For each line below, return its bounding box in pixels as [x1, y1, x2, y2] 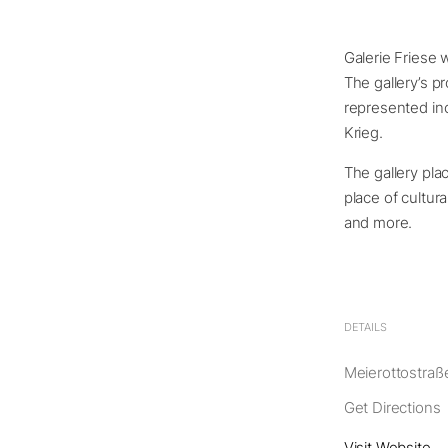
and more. [343, 213, 413, 232]
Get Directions [343, 398, 441, 417]
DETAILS [343, 320, 387, 334]
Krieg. [343, 123, 383, 142]
